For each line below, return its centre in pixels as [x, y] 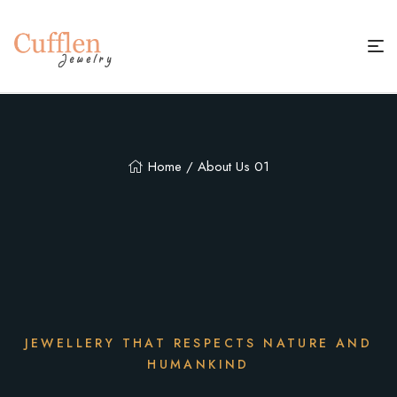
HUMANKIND [198, 365]
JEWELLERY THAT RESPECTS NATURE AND [198, 343]
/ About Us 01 [226, 167]
